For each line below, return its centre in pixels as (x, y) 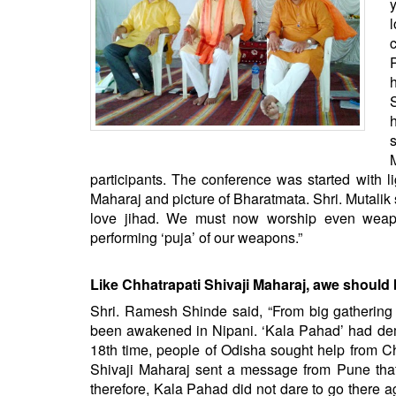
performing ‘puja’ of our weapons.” (196, 237)
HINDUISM (48, 59)
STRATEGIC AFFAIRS (80, 33)
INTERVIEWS (55, 218)
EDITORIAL (50, 245)
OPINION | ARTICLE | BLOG (97, 112)
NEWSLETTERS (64, 139)
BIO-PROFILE (57, 192)
